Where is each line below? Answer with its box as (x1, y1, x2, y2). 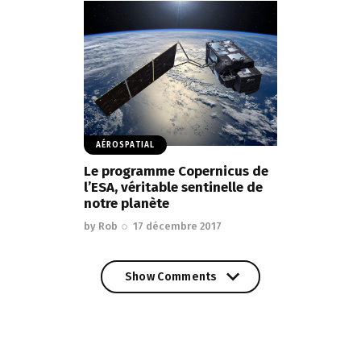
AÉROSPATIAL (96, 139, 155, 150)
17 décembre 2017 (133, 219, 222, 232)
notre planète (84, 194, 169, 212)
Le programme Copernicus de (84, 162, 268, 180)
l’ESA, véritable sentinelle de (84, 178, 263, 196)
